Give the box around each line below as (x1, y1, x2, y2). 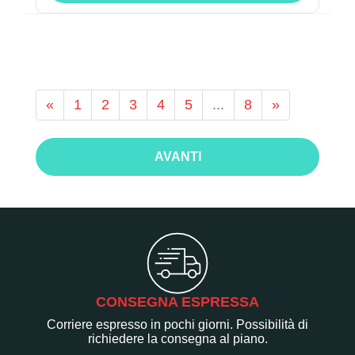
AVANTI (154, 150, 201, 164)
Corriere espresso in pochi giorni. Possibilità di (47, 317, 308, 331)
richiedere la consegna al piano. (87, 331, 268, 345)
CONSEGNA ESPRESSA (96, 293, 259, 310)
